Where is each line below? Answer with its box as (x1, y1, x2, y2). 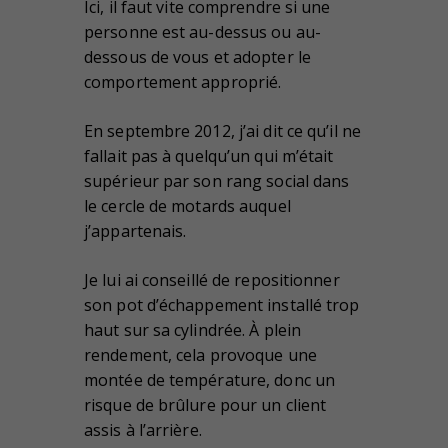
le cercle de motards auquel (84, 195, 291, 218)
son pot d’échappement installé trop (84, 294, 360, 317)
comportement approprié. (84, 71, 282, 94)
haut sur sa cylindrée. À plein (84, 319, 302, 342)
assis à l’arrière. (84, 419, 202, 442)
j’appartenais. (84, 220, 187, 243)
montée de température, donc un (84, 369, 336, 392)
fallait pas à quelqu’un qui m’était (84, 145, 334, 168)
